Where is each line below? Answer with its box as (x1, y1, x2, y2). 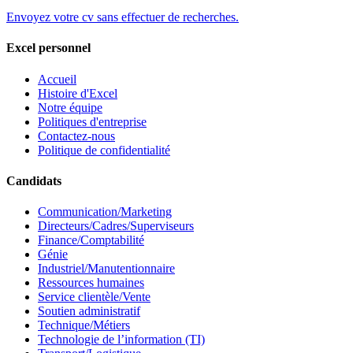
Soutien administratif (38, 304, 140, 318)
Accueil (38, 72, 76, 86)
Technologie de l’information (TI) (38, 333, 205, 347)
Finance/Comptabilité (38, 233, 144, 247)
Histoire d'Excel (38, 86, 117, 100)
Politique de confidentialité (38, 143, 170, 157)
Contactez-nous (38, 128, 115, 143)
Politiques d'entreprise (38, 114, 147, 128)
